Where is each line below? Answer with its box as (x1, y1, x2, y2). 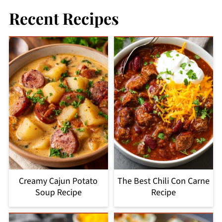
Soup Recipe (35, 186, 82, 199)
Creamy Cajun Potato (19, 174, 98, 187)
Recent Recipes (8, 7, 119, 29)
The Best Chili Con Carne (117, 174, 210, 187)
